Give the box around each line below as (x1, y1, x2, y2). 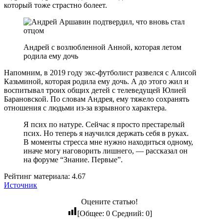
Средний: (109, 209, 146, 218)
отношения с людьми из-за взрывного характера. (4, 103, 167, 112)
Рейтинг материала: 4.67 (4, 172, 86, 180)
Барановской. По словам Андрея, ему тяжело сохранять (4, 94, 189, 103)
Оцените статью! (81, 197, 138, 206)
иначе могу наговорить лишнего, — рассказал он (23, 146, 188, 155)
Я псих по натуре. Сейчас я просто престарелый (23, 120, 185, 129)
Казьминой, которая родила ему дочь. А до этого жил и (4, 77, 189, 86)
